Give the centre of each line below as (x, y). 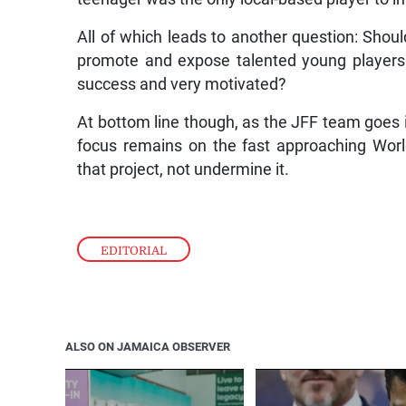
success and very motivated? (182, 84)
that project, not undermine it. (184, 169)
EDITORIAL (134, 251)
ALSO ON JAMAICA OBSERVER (148, 347)
